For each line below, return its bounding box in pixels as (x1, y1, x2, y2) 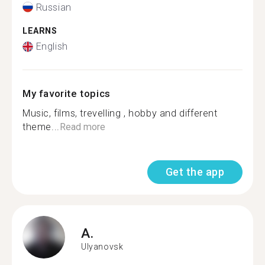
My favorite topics (22, 88, 111, 99)
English (35, 41, 68, 52)
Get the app (165, 166, 224, 178)
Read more (59, 121, 105, 132)
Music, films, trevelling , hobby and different (22, 108, 218, 119)
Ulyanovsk (81, 241, 124, 251)
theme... (22, 121, 60, 132)
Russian (35, 1, 72, 13)
